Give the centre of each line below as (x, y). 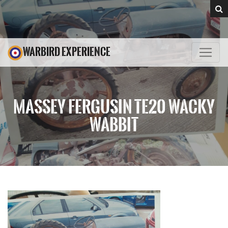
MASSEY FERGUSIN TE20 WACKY (114, 107)
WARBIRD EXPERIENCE (67, 52)
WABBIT (114, 124)
